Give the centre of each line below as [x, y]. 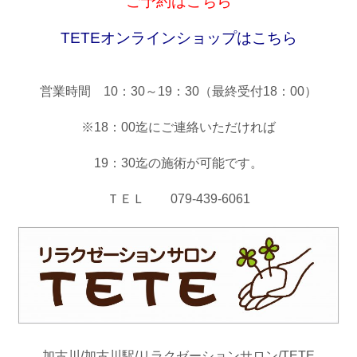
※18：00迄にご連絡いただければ [178, 127]
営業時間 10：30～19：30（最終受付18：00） [178, 91]
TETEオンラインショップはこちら [178, 37]
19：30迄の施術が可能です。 [178, 163]
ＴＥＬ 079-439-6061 [178, 198]
